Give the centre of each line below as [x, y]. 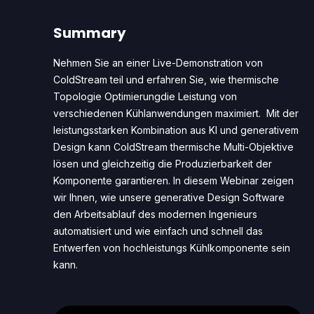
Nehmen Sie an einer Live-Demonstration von [158, 62]
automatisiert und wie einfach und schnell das [158, 231]
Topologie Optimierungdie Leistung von [145, 96]
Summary [90, 33]
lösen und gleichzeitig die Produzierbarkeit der [163, 163]
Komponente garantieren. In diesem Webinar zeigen [173, 180]
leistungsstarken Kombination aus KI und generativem [176, 130]
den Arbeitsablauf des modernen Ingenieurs [155, 214]
